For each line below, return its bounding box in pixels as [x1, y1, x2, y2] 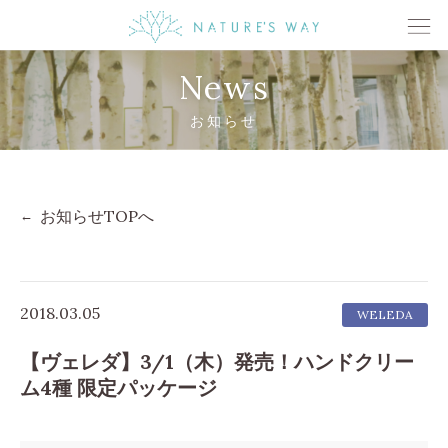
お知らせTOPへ [40, 206, 154, 227]
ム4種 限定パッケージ [20, 375, 217, 401]
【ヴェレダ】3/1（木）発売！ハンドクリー [20, 349, 414, 375]
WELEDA [357, 307, 413, 323]
